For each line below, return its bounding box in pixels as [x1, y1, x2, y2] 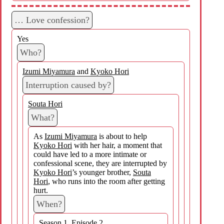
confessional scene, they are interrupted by [33, 158, 167, 167]
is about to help [97, 131, 147, 140]
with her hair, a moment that [72, 140, 162, 149]
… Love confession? [14, 14, 89, 25]
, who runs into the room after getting [48, 176, 165, 185]
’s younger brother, [72, 167, 133, 176]
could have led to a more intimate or [33, 149, 146, 158]
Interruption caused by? [25, 79, 111, 90]
